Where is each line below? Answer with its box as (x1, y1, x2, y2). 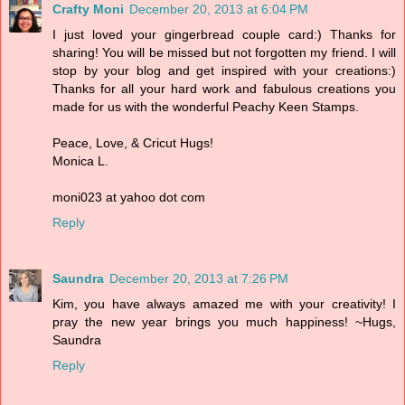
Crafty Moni (52, 2, 124, 17)
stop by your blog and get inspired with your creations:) (52, 63, 396, 79)
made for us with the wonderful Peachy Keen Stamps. (52, 99, 359, 115)
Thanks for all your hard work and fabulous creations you (52, 81, 396, 97)
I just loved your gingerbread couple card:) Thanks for (52, 27, 396, 42)
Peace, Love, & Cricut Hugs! (52, 136, 213, 151)
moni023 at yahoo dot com (52, 190, 205, 205)
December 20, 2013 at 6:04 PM (129, 2, 308, 17)
